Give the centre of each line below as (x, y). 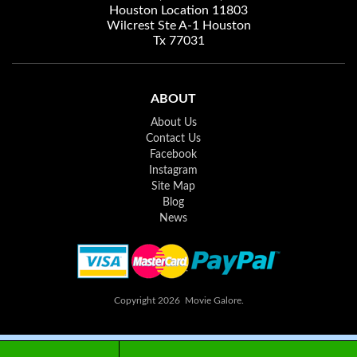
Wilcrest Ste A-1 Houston (178, 25)
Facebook (174, 155)
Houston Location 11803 (178, 10)
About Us (173, 123)
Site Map (174, 186)
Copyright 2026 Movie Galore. (178, 300)
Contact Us (174, 139)
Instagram (174, 171)
